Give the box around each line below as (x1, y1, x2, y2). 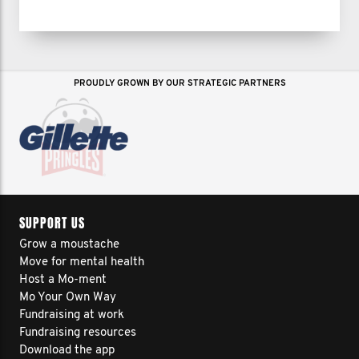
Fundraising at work (19, 309, 124, 321)
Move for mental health (19, 256, 144, 268)
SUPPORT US (19, 214, 85, 232)
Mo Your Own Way (19, 292, 116, 304)
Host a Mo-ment (19, 274, 107, 286)
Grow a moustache (19, 239, 119, 251)
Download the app (19, 345, 115, 357)
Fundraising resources (19, 327, 136, 339)
